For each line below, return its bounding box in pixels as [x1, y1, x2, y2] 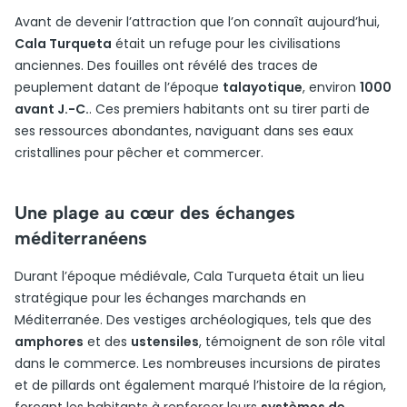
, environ [303, 78, 360, 96]
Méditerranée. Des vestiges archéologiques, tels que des [15, 311, 372, 329]
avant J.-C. [15, 100, 89, 118]
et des [84, 333, 131, 351]
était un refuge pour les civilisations [112, 35, 341, 53]
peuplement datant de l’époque [15, 78, 223, 96]
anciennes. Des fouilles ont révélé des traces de [15, 56, 318, 74]
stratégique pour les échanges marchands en [15, 289, 306, 307]
